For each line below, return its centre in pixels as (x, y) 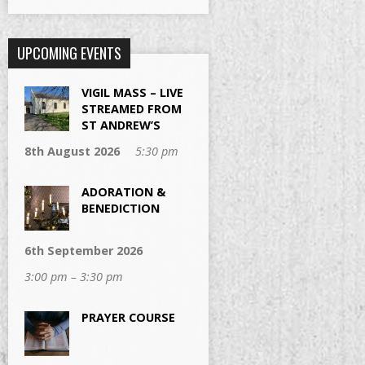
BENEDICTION (121, 208)
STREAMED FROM (132, 109)
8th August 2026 (72, 151)
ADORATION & (123, 192)
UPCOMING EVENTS (69, 53)
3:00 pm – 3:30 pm (74, 277)
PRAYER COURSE (128, 317)
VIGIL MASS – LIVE (132, 92)
